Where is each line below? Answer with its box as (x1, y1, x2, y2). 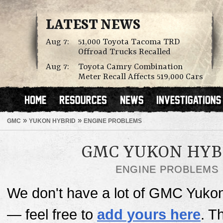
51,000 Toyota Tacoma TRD (78, 37, 180, 47)
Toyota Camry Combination (78, 62, 183, 72)
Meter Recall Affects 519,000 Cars (78, 72, 203, 82)
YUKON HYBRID (29, 117, 76, 124)
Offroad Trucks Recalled (78, 47, 171, 57)
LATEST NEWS (46, 17, 140, 33)
